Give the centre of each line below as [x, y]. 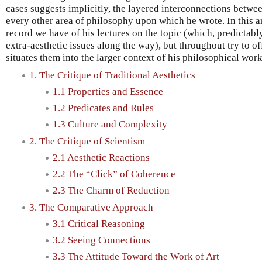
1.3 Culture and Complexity [110, 125]
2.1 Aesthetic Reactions [101, 157]
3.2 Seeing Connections [101, 240]
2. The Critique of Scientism [87, 141]
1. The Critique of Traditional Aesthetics [112, 75]
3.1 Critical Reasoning [99, 223]
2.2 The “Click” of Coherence [114, 174]
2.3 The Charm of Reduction [111, 191]
